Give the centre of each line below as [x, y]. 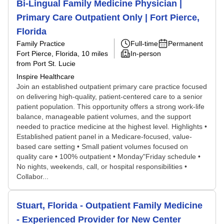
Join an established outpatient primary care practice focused [112, 86]
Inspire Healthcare [45, 76]
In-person [146, 53]
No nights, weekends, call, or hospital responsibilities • [102, 166]
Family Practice [41, 43]
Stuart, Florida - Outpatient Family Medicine [109, 205]
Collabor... [32, 176]
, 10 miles [93, 53]
